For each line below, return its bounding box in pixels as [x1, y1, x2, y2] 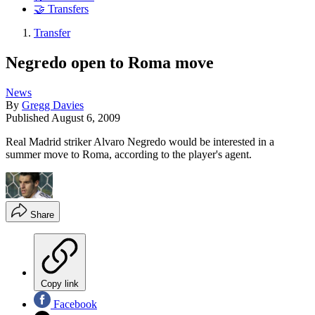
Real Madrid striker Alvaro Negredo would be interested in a [6, 135, 274, 148]
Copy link [41, 278, 79, 290]
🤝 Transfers [34, 3, 89, 15]
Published [6, 111, 51, 124]
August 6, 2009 [51, 111, 120, 124]
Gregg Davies [22, 98, 84, 111]
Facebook [51, 298, 97, 311]
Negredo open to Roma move [6, 53, 214, 72]
